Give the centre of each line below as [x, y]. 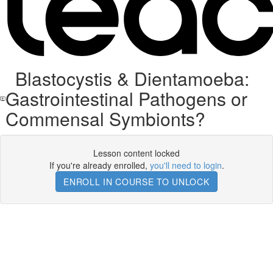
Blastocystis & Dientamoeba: [128, 78]
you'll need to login [186, 165]
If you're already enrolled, [99, 165]
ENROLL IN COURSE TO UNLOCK [136, 182]
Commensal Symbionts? [106, 119]
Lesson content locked [136, 153]
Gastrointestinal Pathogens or [127, 98]
